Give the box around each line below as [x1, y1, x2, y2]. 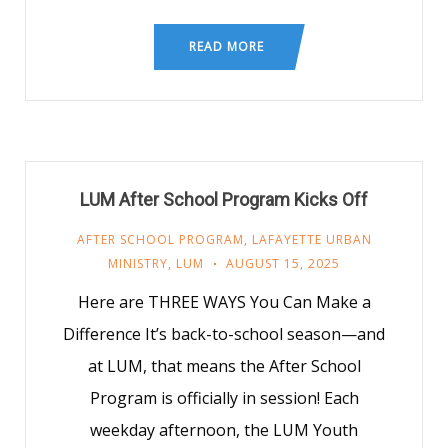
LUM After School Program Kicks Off [80, 189, 368, 210]
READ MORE [189, 38, 264, 55]
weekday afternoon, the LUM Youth [90, 419, 358, 441]
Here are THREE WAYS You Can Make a [77, 291, 371, 313]
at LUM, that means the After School [87, 355, 361, 377]
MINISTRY [108, 255, 168, 272]
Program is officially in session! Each [89, 387, 359, 409]
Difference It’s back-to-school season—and [63, 323, 385, 345]
